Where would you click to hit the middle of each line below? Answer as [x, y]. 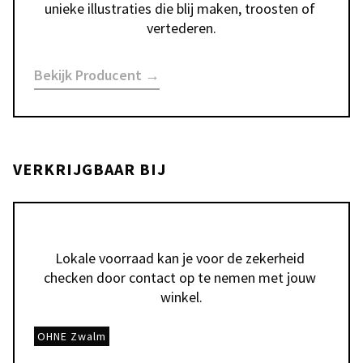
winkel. [181, 297]
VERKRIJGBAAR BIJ [90, 169]
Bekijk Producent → [97, 75]
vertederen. [181, 28]
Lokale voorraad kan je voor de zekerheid [180, 258]
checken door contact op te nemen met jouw [180, 278]
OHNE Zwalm [72, 336]
